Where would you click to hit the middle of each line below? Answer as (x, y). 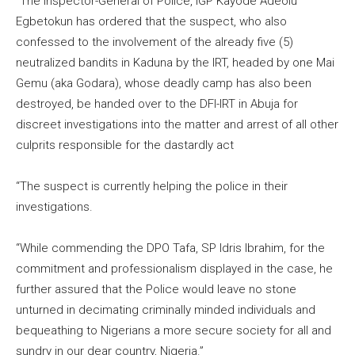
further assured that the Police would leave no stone (156, 290)
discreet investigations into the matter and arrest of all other (177, 125)
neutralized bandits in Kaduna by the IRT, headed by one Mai (175, 63)
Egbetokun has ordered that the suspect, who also (151, 22)
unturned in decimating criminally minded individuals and (166, 310)
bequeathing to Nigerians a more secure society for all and (174, 331)
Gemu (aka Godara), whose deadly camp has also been (164, 84)
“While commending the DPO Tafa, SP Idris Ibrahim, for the (170, 248)
